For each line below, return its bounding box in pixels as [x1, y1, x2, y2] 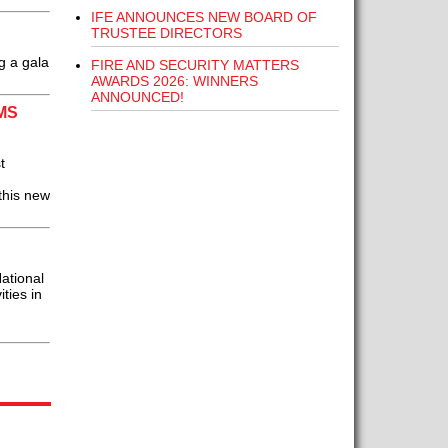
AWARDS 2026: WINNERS [90, 73, 258, 89]
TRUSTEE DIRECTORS [90, 25, 242, 41]
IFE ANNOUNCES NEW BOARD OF [90, 9, 317, 25]
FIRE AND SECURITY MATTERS [90, 57, 299, 73]
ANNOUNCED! [90, 89, 184, 105]
